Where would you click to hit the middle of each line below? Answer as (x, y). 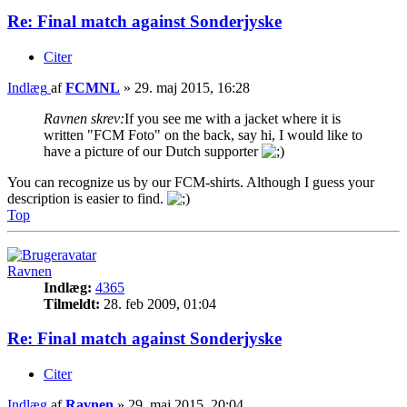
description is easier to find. (87, 198)
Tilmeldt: (72, 303)
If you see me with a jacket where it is (233, 118)
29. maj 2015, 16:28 (192, 87)
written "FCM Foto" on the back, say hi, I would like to (203, 134)
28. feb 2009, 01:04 (158, 303)
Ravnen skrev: (84, 118)
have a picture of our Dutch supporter (153, 151)
